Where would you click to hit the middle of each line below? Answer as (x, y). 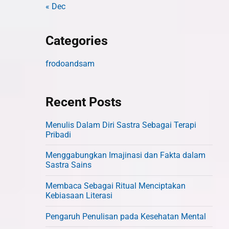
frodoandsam (70, 64)
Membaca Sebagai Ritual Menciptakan (116, 186)
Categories (77, 41)
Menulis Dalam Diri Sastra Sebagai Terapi (121, 125)
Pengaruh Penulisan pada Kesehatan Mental (126, 217)
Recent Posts (84, 102)
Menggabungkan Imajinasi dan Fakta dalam (126, 155)
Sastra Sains (69, 165)
